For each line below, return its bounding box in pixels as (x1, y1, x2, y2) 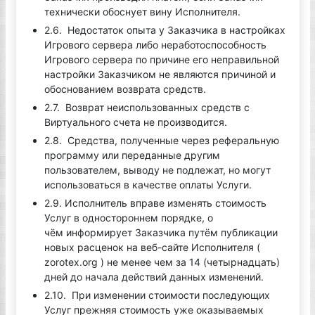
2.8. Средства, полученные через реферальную (44, 134, 279, 146)
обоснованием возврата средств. (44, 83, 206, 95)
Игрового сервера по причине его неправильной (44, 53, 279, 65)
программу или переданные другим (44, 149, 220, 161)
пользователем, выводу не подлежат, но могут (44, 164, 271, 176)
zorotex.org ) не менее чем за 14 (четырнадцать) (44, 256, 280, 268)
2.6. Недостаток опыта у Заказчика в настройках (44, 24, 285, 36)
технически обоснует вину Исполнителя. (44, 6, 240, 18)
